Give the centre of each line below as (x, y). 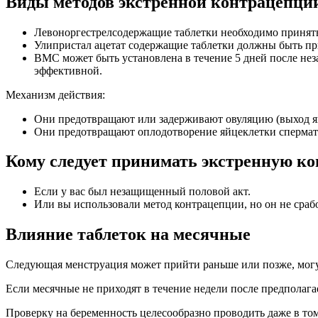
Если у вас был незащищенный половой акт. (142, 192)
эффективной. (68, 70)
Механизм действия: (55, 94)
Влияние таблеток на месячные (128, 235)
